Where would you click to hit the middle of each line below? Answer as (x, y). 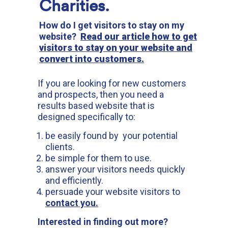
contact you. (72, 203)
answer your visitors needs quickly (115, 169)
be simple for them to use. (98, 158)
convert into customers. (92, 59)
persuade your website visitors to (113, 192)
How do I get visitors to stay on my (112, 25)
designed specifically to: (87, 117)
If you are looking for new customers (112, 83)
